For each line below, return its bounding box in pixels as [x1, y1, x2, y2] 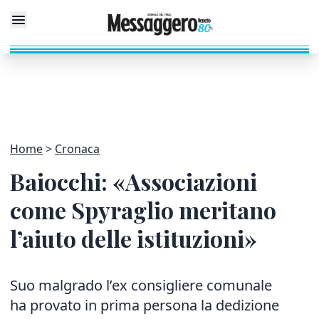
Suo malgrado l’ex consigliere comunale [10, 276, 272, 295]
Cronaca [55, 141, 100, 157]
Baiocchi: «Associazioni [10, 166, 257, 197]
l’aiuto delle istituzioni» [10, 223, 257, 253]
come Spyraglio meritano [10, 194, 276, 225]
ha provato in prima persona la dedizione [10, 296, 279, 315]
